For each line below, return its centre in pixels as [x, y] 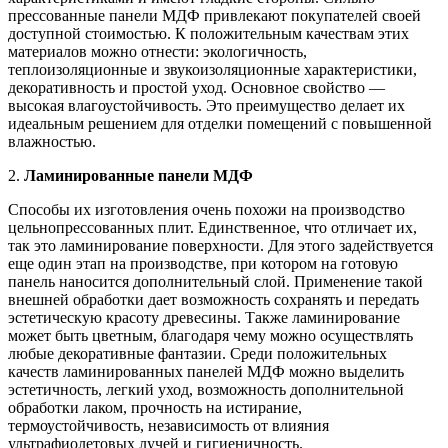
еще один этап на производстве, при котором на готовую [203, 263]
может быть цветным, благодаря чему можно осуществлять [210, 335]
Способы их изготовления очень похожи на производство [206, 209]
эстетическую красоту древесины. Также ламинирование [204, 317]
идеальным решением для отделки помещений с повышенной [220, 123]
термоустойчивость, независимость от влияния [168, 425]
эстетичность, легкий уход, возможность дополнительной [206, 389]
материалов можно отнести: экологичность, [157, 51]
